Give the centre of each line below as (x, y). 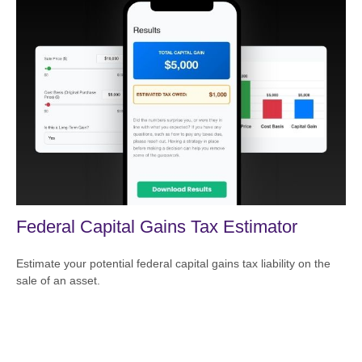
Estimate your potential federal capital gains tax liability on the (173, 264)
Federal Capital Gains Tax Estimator (157, 227)
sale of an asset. (58, 281)
